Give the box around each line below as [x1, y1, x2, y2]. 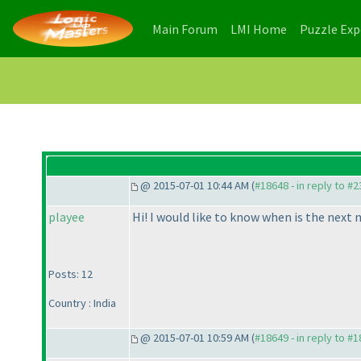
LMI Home [230, 20, 287, 37]
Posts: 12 [48, 267, 93, 282]
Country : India [48, 296, 116, 311]
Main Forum [152, 20, 218, 37]
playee [48, 209, 85, 226]
